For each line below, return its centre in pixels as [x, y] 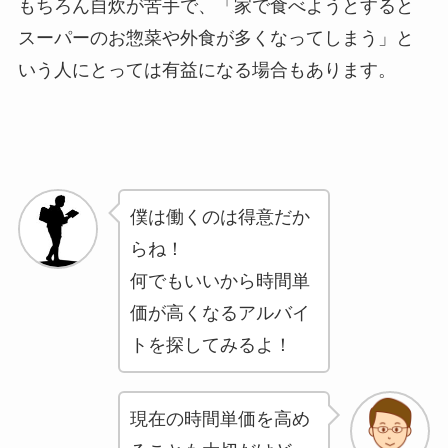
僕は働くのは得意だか [219, 217]
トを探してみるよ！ [210, 345]
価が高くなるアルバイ [219, 313]
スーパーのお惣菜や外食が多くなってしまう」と [215, 37]
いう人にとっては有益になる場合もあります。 [206, 69]
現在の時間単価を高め [219, 419]
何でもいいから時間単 [219, 281]
